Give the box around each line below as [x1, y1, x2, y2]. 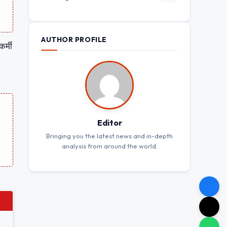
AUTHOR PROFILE [41, 34, 107, 44]
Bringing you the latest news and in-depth [46, 131, 173, 140]
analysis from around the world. [61, 141, 158, 150]
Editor [97, 117, 122, 128]
